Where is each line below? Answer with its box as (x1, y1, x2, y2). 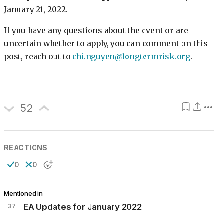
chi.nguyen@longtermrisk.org (73, 52, 190, 61)
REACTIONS (4, 143, 48, 152)
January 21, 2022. (4, 5, 68, 15)
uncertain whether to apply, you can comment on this (4, 38, 208, 48)
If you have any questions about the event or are (4, 25, 188, 35)
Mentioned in (4, 189, 43, 197)
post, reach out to (4, 52, 73, 61)
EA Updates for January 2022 (23, 201, 142, 212)
